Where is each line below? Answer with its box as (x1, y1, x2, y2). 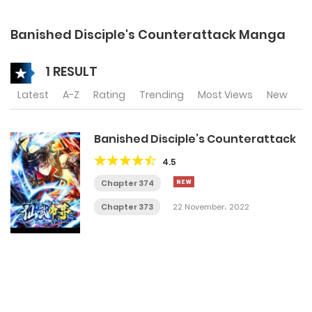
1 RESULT (42, 62, 97, 80)
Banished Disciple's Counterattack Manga (10, 26, 286, 43)
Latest (17, 88, 49, 102)
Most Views (198, 88, 253, 102)
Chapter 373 (101, 201, 153, 212)
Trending (139, 88, 184, 102)
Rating (93, 88, 125, 102)
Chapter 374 (101, 178, 154, 189)
